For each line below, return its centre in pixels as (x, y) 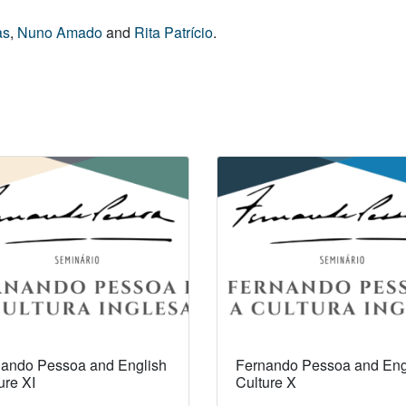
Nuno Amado (60, 33)
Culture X (266, 382)
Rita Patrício (174, 33)
